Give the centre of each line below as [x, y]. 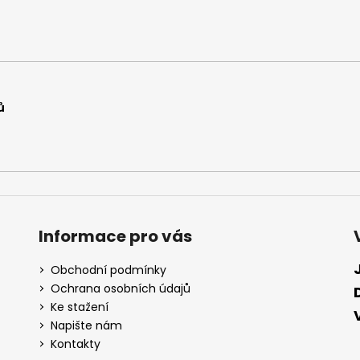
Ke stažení [79, 307]
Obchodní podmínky [108, 270]
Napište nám [86, 325]
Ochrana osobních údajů [120, 288]
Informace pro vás [115, 236]
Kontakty [75, 344]
